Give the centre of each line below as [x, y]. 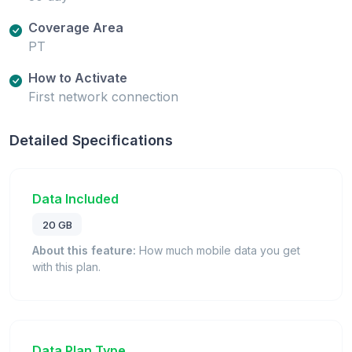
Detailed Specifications [91, 140]
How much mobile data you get [218, 251]
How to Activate [78, 77]
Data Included [75, 198]
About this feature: [84, 251]
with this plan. [66, 267]
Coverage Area [76, 27]
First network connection [103, 96]
